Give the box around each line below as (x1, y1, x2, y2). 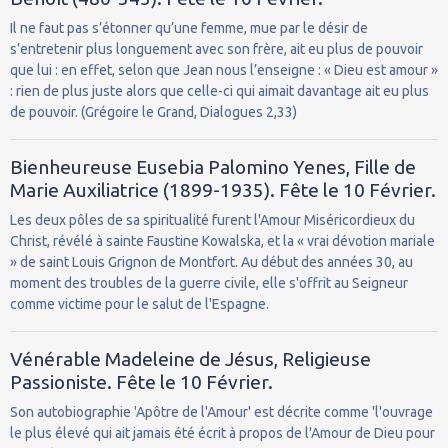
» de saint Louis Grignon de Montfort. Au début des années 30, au (10, 253, 413, 270)
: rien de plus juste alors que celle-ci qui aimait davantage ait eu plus (10, 82, 429, 99)
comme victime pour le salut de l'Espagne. (10, 295, 269, 312)
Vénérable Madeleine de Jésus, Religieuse (10, 347, 371, 370)
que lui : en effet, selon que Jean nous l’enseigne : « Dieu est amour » (10, 61, 438, 78)
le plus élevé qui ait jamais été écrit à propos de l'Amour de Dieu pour (10, 424, 435, 441)
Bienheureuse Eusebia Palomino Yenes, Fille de (10, 155, 416, 178)
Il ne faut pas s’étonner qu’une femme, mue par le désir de (10, 19, 368, 36)
